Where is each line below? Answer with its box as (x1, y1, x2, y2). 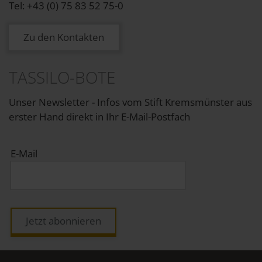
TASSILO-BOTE (9, 66, 115, 89)
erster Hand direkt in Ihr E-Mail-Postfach (9, 109, 190, 123)
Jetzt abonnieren (26, 213, 101, 227)
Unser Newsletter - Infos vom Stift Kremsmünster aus (9, 95, 252, 109)
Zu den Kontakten (23, 30, 104, 44)
